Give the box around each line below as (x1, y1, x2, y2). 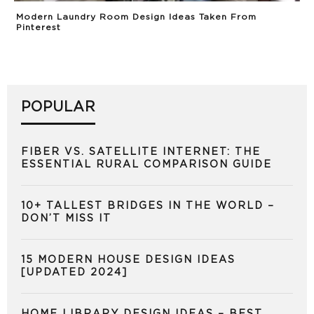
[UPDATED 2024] (21, 268, 128, 278)
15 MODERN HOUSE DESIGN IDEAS (21, 255, 235, 266)
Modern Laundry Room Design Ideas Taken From (16, 13, 257, 22)
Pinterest (16, 23, 61, 32)
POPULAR (21, 100, 95, 115)
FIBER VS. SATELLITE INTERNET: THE (21, 147, 261, 158)
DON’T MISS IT (21, 214, 111, 224)
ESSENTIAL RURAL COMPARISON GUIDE (21, 160, 272, 170)
